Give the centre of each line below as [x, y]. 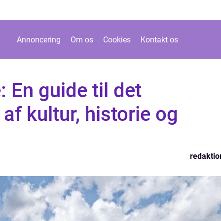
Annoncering [38, 39]
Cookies [117, 39]
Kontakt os [159, 39]
